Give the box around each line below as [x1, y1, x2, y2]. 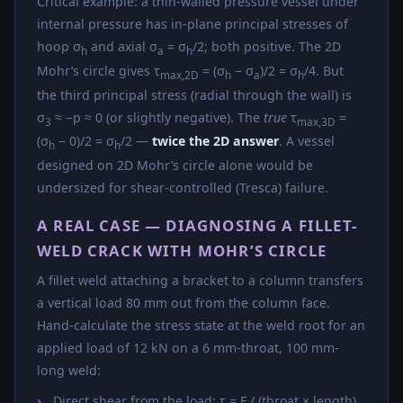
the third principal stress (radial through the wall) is [37, 85, 352, 103]
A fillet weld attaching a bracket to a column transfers [37, 272, 363, 290]
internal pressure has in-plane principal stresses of [37, 15, 348, 33]
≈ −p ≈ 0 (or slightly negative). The [51, 108, 264, 126]
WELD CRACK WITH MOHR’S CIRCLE [37, 240, 327, 262]
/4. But [304, 61, 344, 79]
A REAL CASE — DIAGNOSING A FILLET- [37, 215, 357, 237]
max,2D [160, 67, 199, 82]
